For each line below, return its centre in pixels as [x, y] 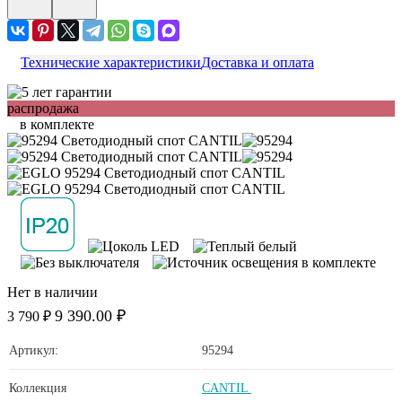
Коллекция [38, 388]
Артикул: [34, 350]
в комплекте [55, 124]
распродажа [43, 108]
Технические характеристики [111, 62]
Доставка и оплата [258, 62]
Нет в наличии [52, 292]
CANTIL [227, 388]
